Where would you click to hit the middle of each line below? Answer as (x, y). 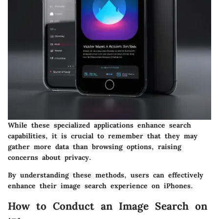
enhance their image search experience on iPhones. (100, 186)
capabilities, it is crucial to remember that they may (103, 136)
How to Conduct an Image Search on (108, 206)
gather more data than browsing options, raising (95, 146)
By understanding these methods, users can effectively (106, 175)
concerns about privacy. (50, 157)
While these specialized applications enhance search (99, 125)
